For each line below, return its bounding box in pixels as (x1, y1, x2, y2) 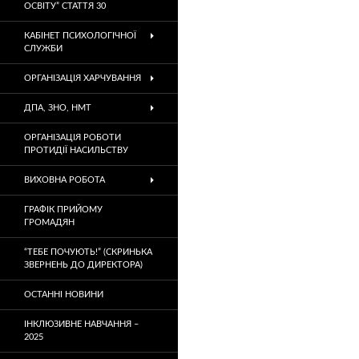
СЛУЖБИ (24, 44, 63, 53)
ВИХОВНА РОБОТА (24, 175, 105, 184)
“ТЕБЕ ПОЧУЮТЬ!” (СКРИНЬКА (24, 248, 152, 256)
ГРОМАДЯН (24, 218, 75, 227)
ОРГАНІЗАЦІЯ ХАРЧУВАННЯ (24, 74, 141, 83)
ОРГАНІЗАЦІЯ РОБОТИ (24, 133, 121, 142)
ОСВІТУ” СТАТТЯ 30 (24, 2, 106, 10)
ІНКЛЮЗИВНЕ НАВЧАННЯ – (24, 320, 139, 329)
